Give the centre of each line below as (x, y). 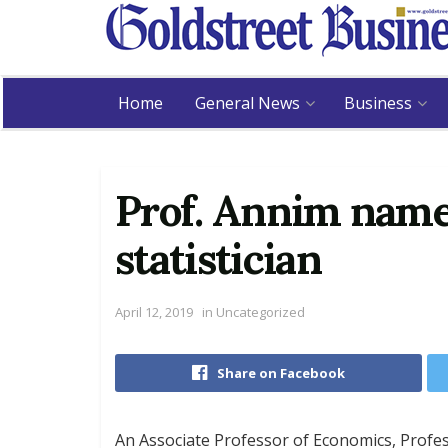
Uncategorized (259, 311)
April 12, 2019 (154, 311)
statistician (218, 259)
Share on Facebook (281, 372)
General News (247, 103)
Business (378, 103)
